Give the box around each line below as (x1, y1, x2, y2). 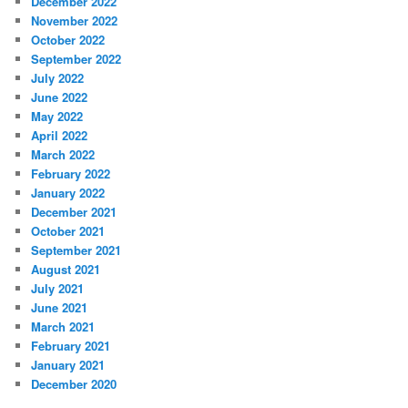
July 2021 (31, 279, 85, 297)
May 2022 (31, 107, 84, 125)
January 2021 (31, 355, 106, 373)
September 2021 (31, 240, 122, 259)
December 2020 (31, 374, 117, 393)
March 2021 (31, 317, 96, 335)
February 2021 (31, 336, 111, 354)
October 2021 (31, 221, 106, 240)
